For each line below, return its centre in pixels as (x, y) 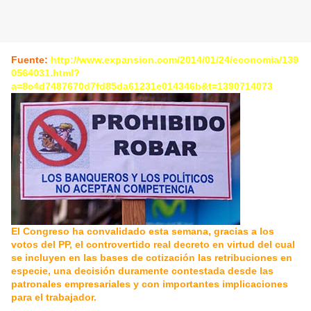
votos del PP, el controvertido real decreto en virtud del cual (153, 245)
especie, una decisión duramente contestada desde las (142, 271)
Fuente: (30, 60)
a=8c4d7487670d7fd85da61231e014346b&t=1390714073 (142, 86)
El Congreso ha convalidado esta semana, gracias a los (143, 232)
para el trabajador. (54, 297)
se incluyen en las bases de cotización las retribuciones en (152, 258)
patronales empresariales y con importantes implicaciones (150, 284)
